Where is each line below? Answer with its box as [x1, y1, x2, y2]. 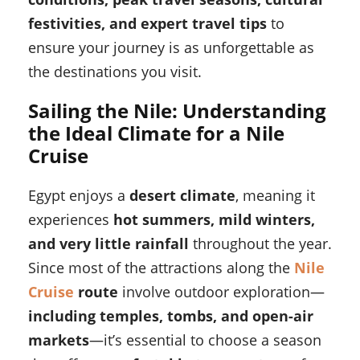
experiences [28, 210, 113, 230]
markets [28, 330, 89, 350]
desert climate [129, 186, 235, 206]
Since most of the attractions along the [28, 258, 294, 278]
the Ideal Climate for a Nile [28, 120, 284, 147]
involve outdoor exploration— [118, 282, 325, 302]
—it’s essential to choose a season [89, 330, 321, 350]
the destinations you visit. [28, 62, 202, 82]
